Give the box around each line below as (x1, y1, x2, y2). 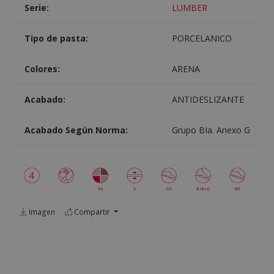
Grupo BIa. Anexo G (171, 124, 250, 136)
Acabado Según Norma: (24, 124, 128, 136)
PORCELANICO (171, 32, 232, 45)
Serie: (24, 2, 49, 14)
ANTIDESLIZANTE (171, 94, 244, 106)
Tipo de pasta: (24, 32, 88, 45)
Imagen (26, 206, 55, 217)
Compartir (72, 207, 112, 217)
